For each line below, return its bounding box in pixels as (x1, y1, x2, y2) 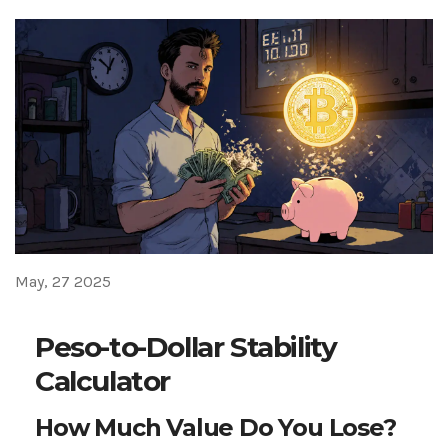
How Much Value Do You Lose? (35, 413, 396, 443)
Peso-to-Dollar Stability (35, 330, 337, 365)
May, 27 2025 (15, 272, 111, 292)
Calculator (35, 364, 170, 399)
